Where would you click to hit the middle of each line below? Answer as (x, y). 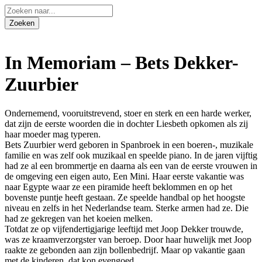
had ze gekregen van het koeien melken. (79, 218)
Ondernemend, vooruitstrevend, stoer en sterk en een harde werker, (128, 113)
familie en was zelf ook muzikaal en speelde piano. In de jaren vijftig (131, 155)
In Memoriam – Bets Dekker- (122, 63)
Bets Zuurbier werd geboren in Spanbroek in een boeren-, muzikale (129, 144)
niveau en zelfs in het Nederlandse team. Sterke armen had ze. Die (127, 208)
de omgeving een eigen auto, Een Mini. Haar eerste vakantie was (124, 176)
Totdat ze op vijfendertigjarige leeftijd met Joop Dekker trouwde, (124, 229)
